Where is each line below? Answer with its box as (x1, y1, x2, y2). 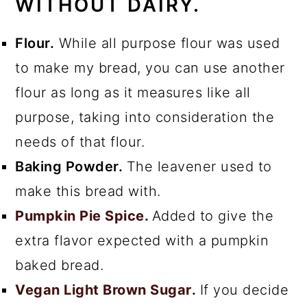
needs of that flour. (15, 133, 145, 150)
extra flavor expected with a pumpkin (15, 232, 269, 249)
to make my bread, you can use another (15, 59, 285, 76)
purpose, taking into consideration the (15, 108, 275, 125)
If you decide (199, 281, 289, 298)
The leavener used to (126, 158, 272, 175)
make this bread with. (15, 182, 161, 199)
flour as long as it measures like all (15, 84, 251, 101)
